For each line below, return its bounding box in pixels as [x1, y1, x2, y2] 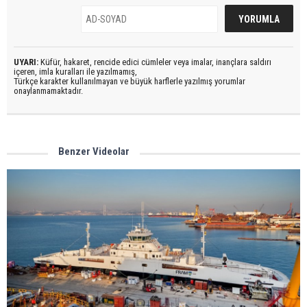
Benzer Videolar [58, 145, 130, 158]
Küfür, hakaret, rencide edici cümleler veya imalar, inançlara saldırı [38, 57, 271, 68]
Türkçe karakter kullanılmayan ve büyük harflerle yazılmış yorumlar [14, 76, 245, 87]
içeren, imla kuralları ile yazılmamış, [14, 66, 137, 77]
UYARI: [14, 57, 38, 68]
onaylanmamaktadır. [14, 86, 83, 97]
